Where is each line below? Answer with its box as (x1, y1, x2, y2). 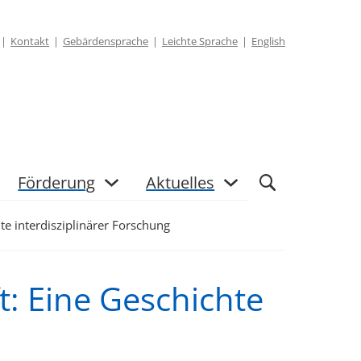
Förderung (18, 171, 96, 193)
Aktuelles (146, 171, 215, 193)
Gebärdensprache (63, 34, 148, 48)
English (251, 34, 285, 48)
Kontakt (10, 34, 49, 48)
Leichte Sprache (162, 34, 238, 48)
